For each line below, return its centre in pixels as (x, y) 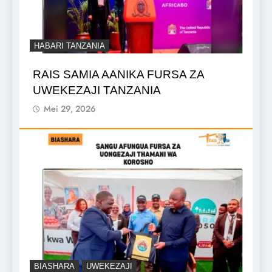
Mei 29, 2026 (70, 109)
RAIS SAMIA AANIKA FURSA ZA (119, 75)
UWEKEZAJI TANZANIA (97, 90)
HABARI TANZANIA (70, 46)
